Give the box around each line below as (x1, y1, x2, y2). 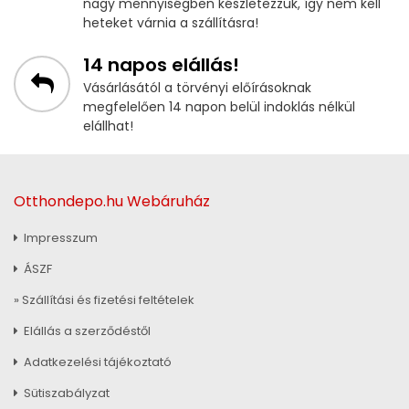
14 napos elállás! (83, 52, 239, 79)
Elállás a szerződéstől (21, 321, 151, 340)
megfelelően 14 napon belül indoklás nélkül (83, 98, 355, 117)
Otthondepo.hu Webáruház (14, 191, 210, 213)
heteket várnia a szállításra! (83, 14, 258, 33)
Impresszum (21, 228, 98, 246)
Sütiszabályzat (21, 383, 110, 402)
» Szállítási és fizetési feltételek (14, 290, 194, 309)
